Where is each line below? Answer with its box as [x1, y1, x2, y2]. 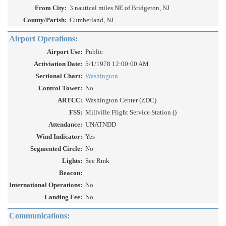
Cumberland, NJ [70, 16, 114, 24]
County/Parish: [23, 16, 67, 24]
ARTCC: [58, 96, 82, 104]
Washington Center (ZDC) [85, 96, 156, 104]
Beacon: [59, 169, 82, 177]
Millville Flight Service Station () [85, 108, 177, 117]
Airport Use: [47, 48, 82, 56]
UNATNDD [85, 121, 116, 129]
